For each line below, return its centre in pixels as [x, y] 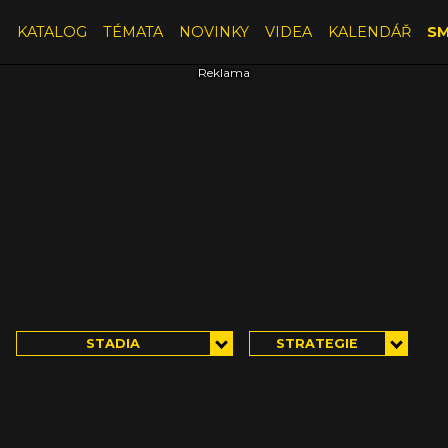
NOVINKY [213, 31]
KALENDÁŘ [369, 31]
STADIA [113, 343]
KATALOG [51, 31]
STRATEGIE [317, 343]
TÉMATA [132, 31]
